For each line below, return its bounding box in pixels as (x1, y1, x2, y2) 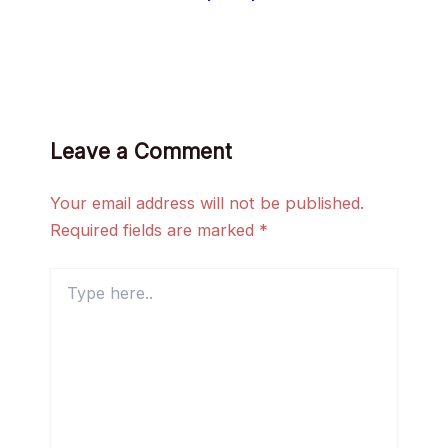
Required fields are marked (49, 219, 259, 240)
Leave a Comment (49, 138, 232, 164)
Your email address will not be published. (49, 192, 364, 213)
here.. (48, 288, 86, 306)
